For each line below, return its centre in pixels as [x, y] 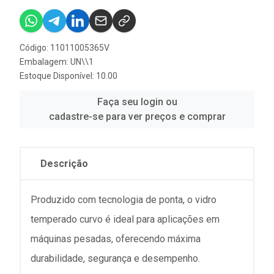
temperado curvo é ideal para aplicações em [125, 219]
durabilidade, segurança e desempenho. [115, 258]
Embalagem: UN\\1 [57, 62]
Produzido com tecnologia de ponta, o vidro [124, 200]
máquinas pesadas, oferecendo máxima [116, 239]
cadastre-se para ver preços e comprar [137, 117]
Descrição [64, 164]
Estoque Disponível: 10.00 [68, 76]
